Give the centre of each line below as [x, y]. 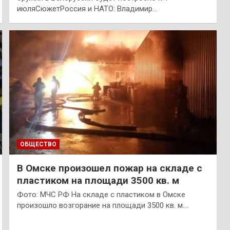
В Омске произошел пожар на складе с [109, 168]
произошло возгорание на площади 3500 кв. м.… [103, 206]
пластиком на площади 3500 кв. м [98, 181]
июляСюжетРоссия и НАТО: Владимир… [87, 8]
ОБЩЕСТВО [38, 145]
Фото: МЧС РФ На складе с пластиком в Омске [101, 195]
